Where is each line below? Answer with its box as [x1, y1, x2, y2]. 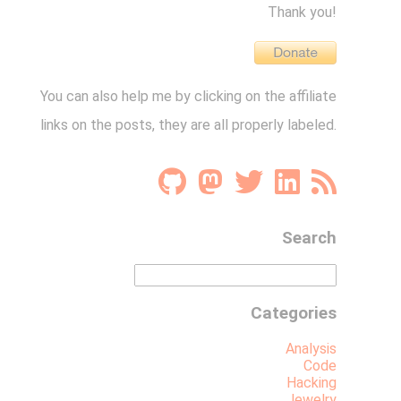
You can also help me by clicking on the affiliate [40, 87, 337, 105]
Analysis [286, 339, 337, 357]
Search [282, 227, 337, 248]
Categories [251, 303, 337, 324]
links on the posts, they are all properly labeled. [40, 115, 337, 133]
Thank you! [268, 3, 337, 21]
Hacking [286, 373, 337, 391]
